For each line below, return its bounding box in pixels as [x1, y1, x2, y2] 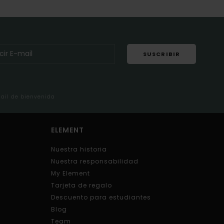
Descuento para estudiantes [50, 192, 151, 201]
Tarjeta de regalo [50, 180, 112, 189]
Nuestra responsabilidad [50, 156, 138, 165]
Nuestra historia [50, 144, 107, 153]
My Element [50, 168, 90, 177]
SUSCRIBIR [143, 50, 180, 58]
